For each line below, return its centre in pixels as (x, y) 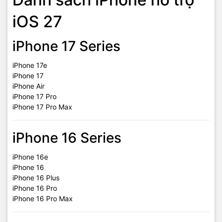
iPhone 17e (30, 65)
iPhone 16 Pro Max (43, 198)
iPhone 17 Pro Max (42, 107)
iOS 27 (37, 22)
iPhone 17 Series (66, 46)
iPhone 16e (30, 157)
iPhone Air (28, 86)
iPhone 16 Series (67, 138)
